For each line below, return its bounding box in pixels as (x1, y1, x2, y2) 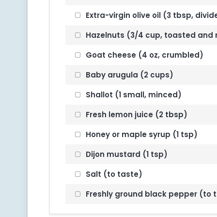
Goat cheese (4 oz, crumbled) (84, 50, 204, 60)
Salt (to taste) (84, 169, 143, 179)
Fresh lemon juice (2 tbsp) (84, 109, 188, 120)
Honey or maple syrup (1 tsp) (84, 129, 198, 139)
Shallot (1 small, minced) (84, 90, 182, 100)
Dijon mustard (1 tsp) (84, 149, 168, 159)
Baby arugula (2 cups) (84, 70, 174, 80)
